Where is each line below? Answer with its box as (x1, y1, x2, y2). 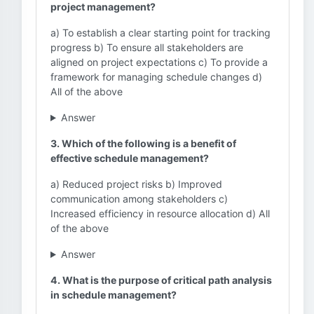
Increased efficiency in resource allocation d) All (50, 207, 270, 219)
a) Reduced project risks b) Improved (50, 178, 222, 190)
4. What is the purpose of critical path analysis (50, 274, 272, 286)
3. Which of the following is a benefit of (50, 137, 236, 149)
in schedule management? (50, 289, 177, 301)
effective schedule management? (50, 152, 209, 164)
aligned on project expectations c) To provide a (50, 56, 268, 68)
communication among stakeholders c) (50, 193, 228, 205)
